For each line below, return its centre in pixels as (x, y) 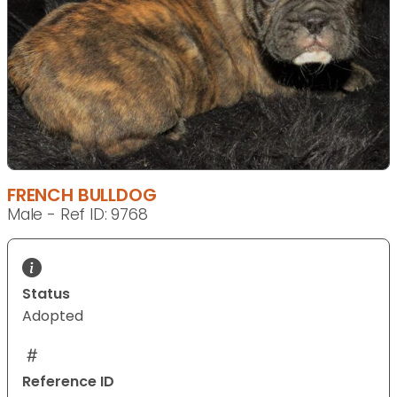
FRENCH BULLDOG (82, 195)
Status (46, 294)
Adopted (53, 316)
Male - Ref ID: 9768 (78, 215)
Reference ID (68, 382)
